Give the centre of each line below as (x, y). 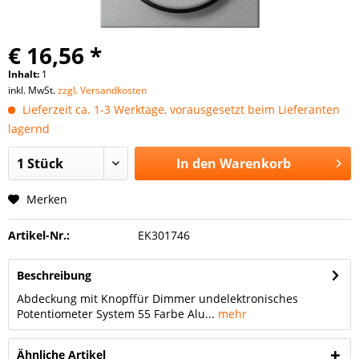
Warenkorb (255, 163)
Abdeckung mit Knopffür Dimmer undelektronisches (157, 298)
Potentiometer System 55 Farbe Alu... (116, 314)
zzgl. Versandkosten (102, 90)
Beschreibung (54, 275)
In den (196, 163)
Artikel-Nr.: (39, 235)
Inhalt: (25, 74)
